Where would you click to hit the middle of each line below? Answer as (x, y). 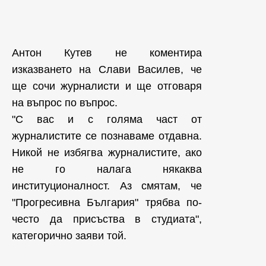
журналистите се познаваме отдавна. (107, 136)
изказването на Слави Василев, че (107, 69)
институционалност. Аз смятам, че (107, 186)
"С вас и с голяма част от (107, 119)
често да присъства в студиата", (107, 219)
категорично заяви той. (71, 236)
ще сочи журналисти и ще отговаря (107, 86)
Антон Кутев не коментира (107, 53)
